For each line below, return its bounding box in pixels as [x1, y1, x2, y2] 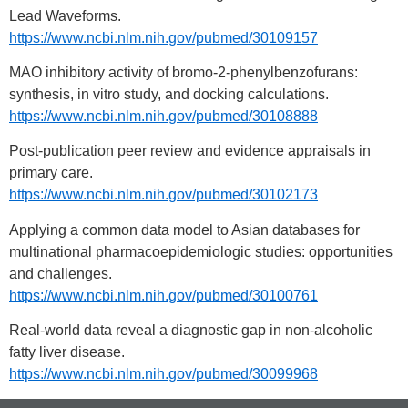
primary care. [9, 165, 93, 181]
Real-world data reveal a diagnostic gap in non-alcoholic [9, 322, 372, 339]
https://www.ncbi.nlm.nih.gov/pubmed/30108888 [9, 108, 318, 125]
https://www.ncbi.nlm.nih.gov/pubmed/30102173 [9, 187, 318, 203]
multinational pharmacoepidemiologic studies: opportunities [9, 243, 393, 260]
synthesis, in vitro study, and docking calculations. [9, 87, 329, 103]
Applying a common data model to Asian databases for [9, 221, 360, 238]
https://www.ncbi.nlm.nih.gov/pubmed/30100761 [9, 287, 318, 303]
